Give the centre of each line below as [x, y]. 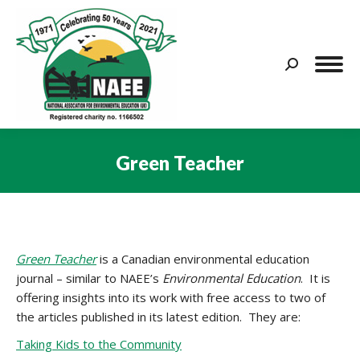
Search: [304, 67]
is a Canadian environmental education [203, 259]
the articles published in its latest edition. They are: [158, 317]
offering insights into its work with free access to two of [171, 297]
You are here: [217, 186]
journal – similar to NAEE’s [89, 278]
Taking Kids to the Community [99, 344]
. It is [315, 278]
